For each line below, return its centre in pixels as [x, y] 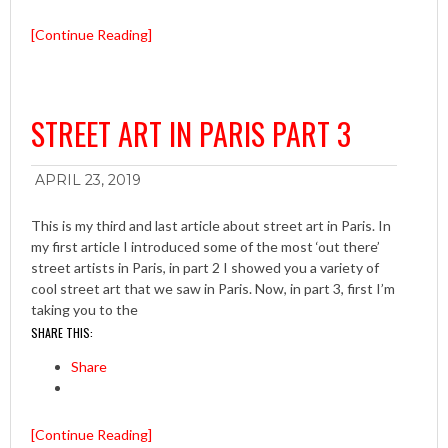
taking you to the [84, 310]
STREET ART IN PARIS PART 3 [191, 134]
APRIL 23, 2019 [88, 180]
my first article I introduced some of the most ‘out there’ [205, 247]
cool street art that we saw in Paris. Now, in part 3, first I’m [213, 289]
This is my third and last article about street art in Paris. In [211, 226]
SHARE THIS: [62, 333]
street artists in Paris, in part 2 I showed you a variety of [205, 268]
